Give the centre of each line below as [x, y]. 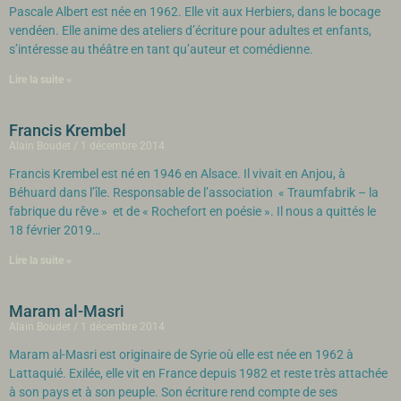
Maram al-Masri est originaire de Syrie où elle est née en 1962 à [181, 354]
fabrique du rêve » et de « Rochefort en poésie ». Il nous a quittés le [192, 211]
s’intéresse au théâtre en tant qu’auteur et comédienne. [161, 49]
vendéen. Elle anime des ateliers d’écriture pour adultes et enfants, [190, 30]
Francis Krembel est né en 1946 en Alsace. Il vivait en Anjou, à [177, 174]
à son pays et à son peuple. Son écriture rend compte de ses [173, 392]
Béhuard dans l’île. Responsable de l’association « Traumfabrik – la [194, 192]
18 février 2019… [57, 230]
